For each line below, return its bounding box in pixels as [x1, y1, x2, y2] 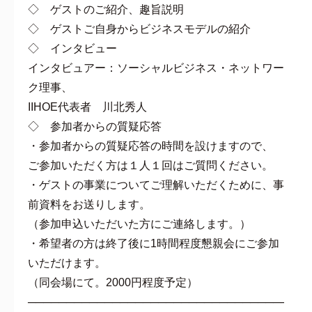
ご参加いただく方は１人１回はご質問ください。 [28, 159, 273, 171]
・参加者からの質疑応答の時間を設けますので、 [28, 139, 273, 152]
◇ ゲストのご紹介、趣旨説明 [28, 3, 184, 15]
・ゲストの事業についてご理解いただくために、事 [28, 178, 284, 191]
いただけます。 [28, 256, 106, 269]
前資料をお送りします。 [28, 198, 150, 210]
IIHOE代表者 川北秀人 [28, 100, 147, 113]
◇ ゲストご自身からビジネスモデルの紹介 [28, 22, 251, 35]
